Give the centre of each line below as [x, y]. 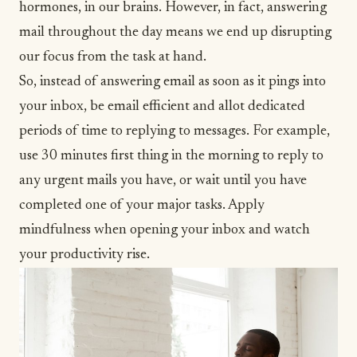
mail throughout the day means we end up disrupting [175, 33]
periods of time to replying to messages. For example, [175, 131]
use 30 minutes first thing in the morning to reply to [171, 156]
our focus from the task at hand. [113, 57]
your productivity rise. [84, 255]
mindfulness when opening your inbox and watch [165, 230]
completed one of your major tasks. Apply [142, 206]
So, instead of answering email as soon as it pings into [173, 82]
